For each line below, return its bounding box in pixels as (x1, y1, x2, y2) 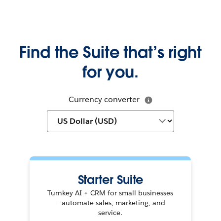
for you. (82, 62, 139, 82)
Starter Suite (77, 172, 144, 187)
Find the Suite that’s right (19, 42, 202, 62)
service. (98, 208, 123, 217)
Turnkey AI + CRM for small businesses (47, 188, 174, 197)
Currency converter (69, 94, 140, 105)
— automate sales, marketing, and (55, 198, 165, 207)
